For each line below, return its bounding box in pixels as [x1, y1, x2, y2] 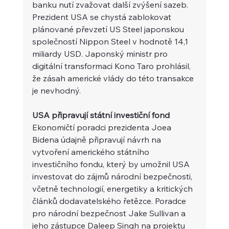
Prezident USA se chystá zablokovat [32, 11, 173, 22]
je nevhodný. [32, 85, 81, 96]
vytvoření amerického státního [32, 146, 151, 157]
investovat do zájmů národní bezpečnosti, [32, 171, 194, 181]
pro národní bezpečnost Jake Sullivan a [32, 208, 188, 218]
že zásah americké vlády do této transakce [32, 73, 196, 83]
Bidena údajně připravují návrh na [32, 134, 163, 145]
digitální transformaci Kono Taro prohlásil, [32, 60, 193, 71]
